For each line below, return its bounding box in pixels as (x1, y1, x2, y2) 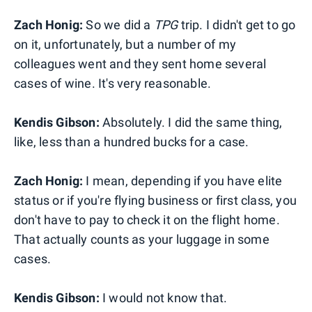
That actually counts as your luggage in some (14, 231, 270, 247)
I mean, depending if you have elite (83, 173, 283, 188)
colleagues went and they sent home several (14, 56, 267, 71)
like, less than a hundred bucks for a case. (14, 134, 249, 149)
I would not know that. (99, 290, 228, 305)
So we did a (83, 17, 154, 32)
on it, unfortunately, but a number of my (14, 36, 237, 52)
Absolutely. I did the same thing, (99, 114, 283, 130)
